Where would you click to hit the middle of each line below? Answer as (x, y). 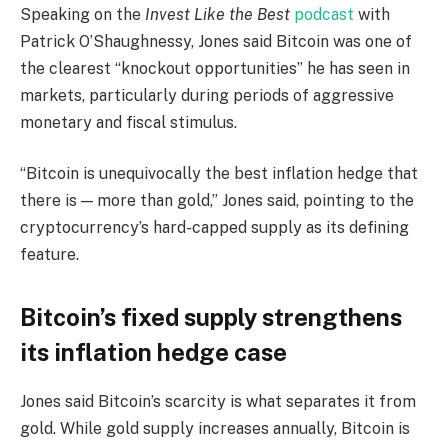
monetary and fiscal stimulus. (128, 122)
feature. (49, 255)
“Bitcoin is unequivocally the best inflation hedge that (219, 174)
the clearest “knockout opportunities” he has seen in (215, 68)
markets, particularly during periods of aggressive (207, 95)
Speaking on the (82, 14)
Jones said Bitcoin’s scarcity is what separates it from (218, 402)
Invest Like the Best (217, 14)
